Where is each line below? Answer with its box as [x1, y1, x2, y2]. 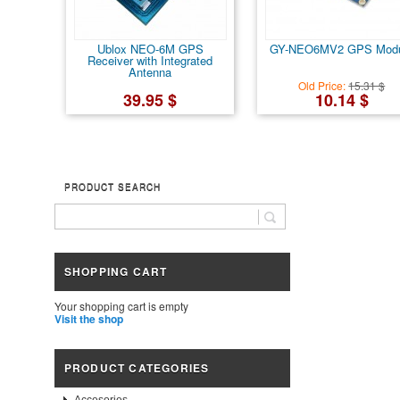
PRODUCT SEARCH [63, 179, 161, 193]
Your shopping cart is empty [54, 298, 188, 314]
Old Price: [298, 77, 349, 93]
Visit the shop [54, 311, 123, 328]
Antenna [129, 62, 172, 80]
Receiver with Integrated [87, 51, 213, 69]
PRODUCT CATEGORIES [63, 359, 210, 376]
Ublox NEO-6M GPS [96, 39, 204, 57]
